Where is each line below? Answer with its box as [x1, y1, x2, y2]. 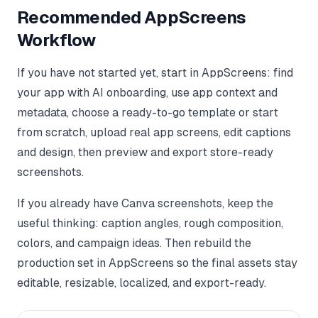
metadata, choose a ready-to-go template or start [17, 106, 278, 120]
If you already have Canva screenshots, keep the [17, 197, 273, 211]
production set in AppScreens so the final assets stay [17, 256, 297, 270]
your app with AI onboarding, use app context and [17, 86, 278, 100]
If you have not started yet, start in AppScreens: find [17, 66, 293, 80]
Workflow [17, 31, 96, 50]
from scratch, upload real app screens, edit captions [17, 126, 291, 140]
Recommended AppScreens [17, 8, 246, 28]
